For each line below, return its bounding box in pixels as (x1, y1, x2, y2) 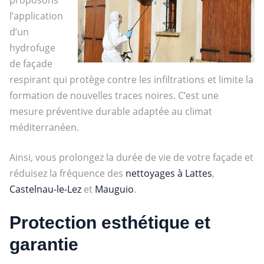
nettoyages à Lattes (125, 166, 212, 180)
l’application (9, 9, 63, 22)
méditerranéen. (9, 120, 79, 134)
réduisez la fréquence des (9, 166, 126, 180)
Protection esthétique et (9, 212, 210, 232)
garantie (9, 234, 78, 254)
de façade (9, 57, 52, 70)
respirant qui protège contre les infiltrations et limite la (9, 72, 253, 86)
